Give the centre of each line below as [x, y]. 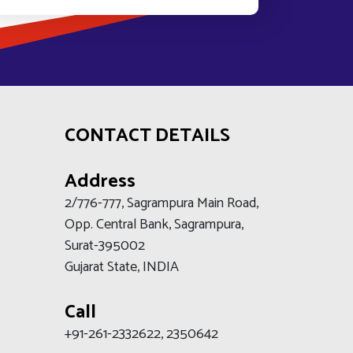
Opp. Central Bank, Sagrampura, [156, 225]
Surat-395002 [105, 246]
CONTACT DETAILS [147, 136]
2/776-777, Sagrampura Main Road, [162, 203]
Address [100, 182]
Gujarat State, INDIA [122, 267]
